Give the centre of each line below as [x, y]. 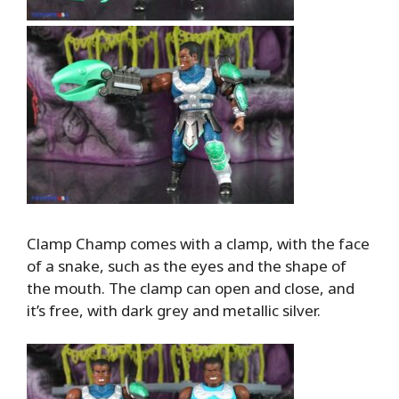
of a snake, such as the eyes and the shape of [187, 265]
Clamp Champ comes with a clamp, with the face [198, 243]
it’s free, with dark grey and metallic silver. [174, 310]
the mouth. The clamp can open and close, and [191, 288]
